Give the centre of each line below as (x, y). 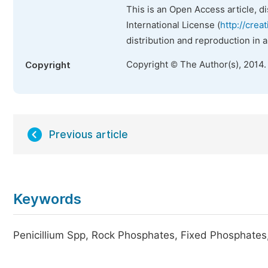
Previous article (89, 135)
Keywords (47, 199)
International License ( (173, 25)
